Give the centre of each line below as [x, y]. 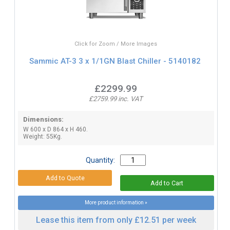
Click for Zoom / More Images [116, 44]
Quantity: [101, 160]
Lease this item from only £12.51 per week [116, 220]
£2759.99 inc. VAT [116, 99]
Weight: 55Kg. [42, 136]
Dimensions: [43, 119]
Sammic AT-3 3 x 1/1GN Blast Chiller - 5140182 [115, 61]
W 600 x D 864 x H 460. [55, 129]
